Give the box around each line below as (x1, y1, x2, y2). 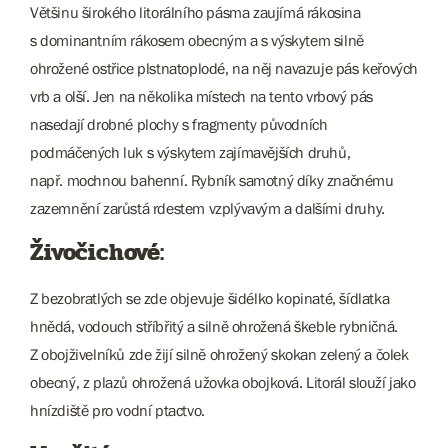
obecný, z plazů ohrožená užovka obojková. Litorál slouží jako (30, 373, 416, 391)
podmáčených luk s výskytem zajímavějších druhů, (30, 143, 351, 161)
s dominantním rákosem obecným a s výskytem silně (30, 31, 364, 49)
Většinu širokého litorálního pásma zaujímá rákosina (30, 3, 361, 21)
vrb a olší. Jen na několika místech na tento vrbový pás (30, 87, 374, 105)
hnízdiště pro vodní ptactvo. (30, 401, 205, 419)
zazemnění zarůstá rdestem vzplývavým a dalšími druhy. (30, 199, 385, 217)
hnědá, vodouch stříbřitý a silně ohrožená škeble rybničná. (30, 317, 398, 335)
